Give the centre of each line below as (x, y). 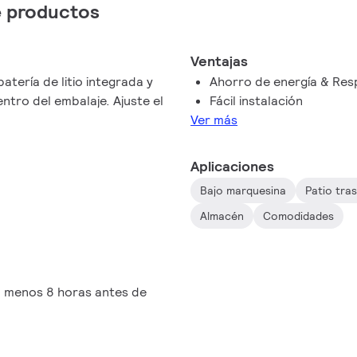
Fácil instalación (257, 101)
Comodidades (299, 216)
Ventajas (220, 61)
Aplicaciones (233, 166)
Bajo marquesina (243, 190)
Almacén (222, 216)
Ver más (214, 120)
